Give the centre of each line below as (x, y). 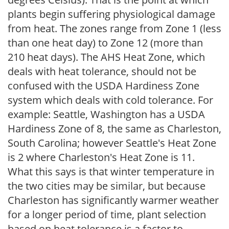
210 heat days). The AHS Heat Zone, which (106, 57)
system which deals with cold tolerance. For (110, 100)
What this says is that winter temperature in (111, 171)
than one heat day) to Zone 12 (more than (105, 42)
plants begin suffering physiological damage (111, 14)
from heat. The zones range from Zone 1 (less (114, 28)
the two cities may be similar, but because (107, 186)
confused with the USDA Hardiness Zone (104, 85)
